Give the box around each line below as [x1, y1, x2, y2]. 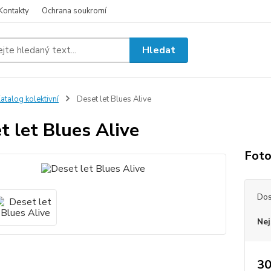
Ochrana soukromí [42, 5, 106, 16]
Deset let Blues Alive [74, 94, 151, 105]
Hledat [142, 43, 176, 57]
